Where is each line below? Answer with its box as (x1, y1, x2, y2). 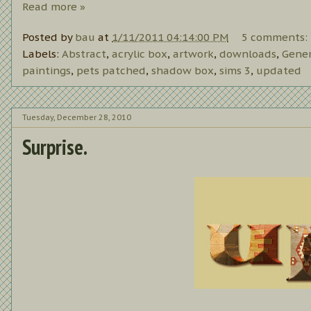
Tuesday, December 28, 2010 (22, 112, 131, 122)
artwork (173, 47, 214, 61)
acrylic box (112, 47, 167, 61)
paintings (22, 64, 71, 78)
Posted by (22, 31, 75, 44)
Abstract (62, 47, 106, 61)
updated (256, 64, 301, 78)
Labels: (22, 47, 62, 61)
